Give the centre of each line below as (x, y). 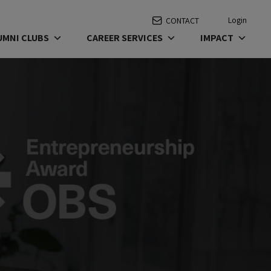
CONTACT (182, 20)
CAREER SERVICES (125, 38)
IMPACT (217, 38)
